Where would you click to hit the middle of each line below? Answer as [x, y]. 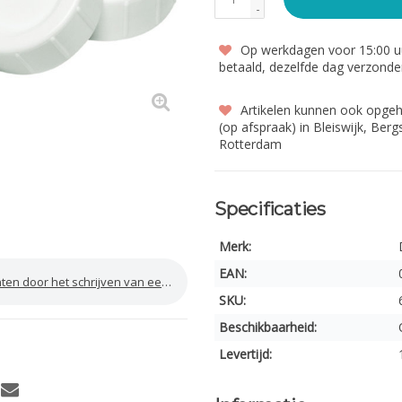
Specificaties [270, 209]
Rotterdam [250, 144]
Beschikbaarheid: [268, 327]
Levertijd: [245, 354]
